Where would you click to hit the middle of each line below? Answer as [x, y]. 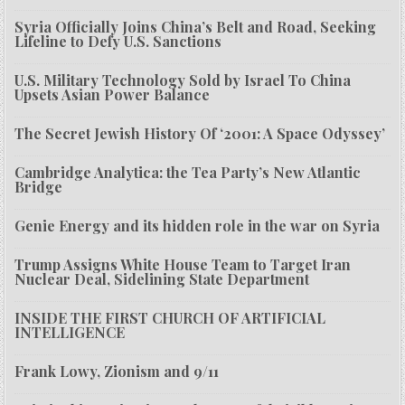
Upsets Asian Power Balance [113, 95]
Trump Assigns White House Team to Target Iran [183, 265]
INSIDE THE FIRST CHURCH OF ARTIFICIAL [170, 318]
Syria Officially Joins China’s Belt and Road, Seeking [196, 27]
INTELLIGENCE [70, 333]
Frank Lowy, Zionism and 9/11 [117, 372]
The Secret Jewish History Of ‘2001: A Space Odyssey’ [200, 134]
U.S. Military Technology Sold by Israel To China [183, 80]
